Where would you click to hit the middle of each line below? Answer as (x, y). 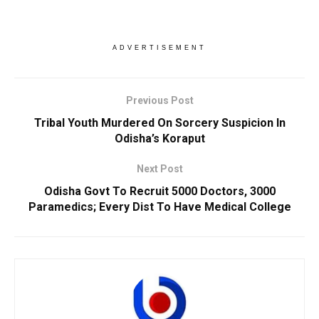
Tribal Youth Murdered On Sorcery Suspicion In (159, 122)
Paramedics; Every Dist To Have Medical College (159, 206)
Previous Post (159, 100)
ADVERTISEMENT (159, 47)
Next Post (159, 168)
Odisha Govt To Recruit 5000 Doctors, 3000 (159, 191)
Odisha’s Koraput (159, 138)
